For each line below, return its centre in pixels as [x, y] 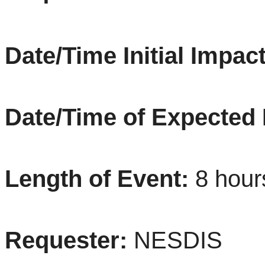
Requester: [66, 240]
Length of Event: [100, 179]
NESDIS [175, 240]
